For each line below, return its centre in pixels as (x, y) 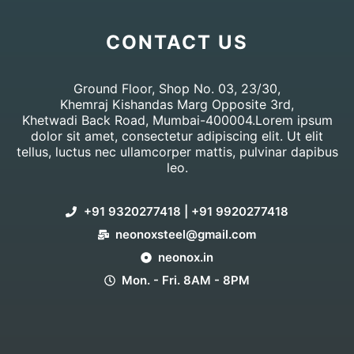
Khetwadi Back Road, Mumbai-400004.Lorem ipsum (177, 121)
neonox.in (186, 258)
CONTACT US (177, 43)
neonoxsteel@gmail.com (186, 235)
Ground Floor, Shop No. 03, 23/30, (177, 89)
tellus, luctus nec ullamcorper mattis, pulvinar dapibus (177, 152)
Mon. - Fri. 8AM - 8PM (186, 281)
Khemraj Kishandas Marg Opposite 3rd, (177, 105)
